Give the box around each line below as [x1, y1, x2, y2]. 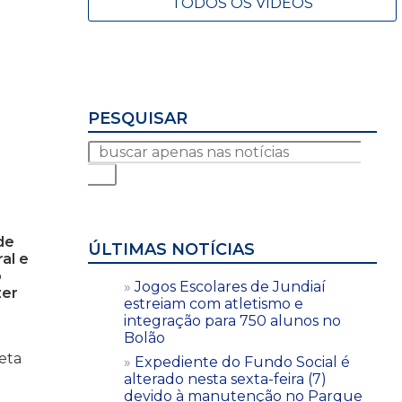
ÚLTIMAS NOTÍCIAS [88, 239, 255, 259]
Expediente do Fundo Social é [135, 353, 350, 371]
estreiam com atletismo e [124, 294, 303, 312]
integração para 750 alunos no [124, 311, 341, 329]
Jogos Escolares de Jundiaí [135, 277, 326, 295]
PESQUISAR [88, 108, 188, 128]
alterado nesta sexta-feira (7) [124, 370, 327, 388]
